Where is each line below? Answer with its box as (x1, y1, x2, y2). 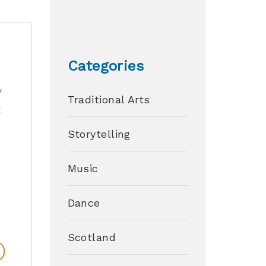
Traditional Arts (67, 93, 150, 106)
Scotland (67, 231, 116, 243)
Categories (67, 58, 144, 74)
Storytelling (67, 128, 131, 140)
